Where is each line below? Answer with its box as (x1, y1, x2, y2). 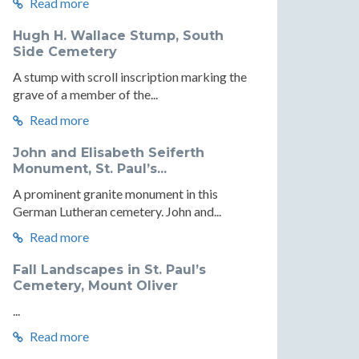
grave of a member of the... (13, 87, 158, 102)
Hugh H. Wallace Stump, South (13, 28, 224, 43)
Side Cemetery (13, 44, 117, 59)
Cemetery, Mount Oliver (13, 278, 178, 293)
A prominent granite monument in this (13, 186, 218, 201)
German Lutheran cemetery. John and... (13, 204, 221, 219)
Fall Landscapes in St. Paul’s (13, 262, 206, 277)
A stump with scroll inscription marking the (13, 69, 247, 84)
